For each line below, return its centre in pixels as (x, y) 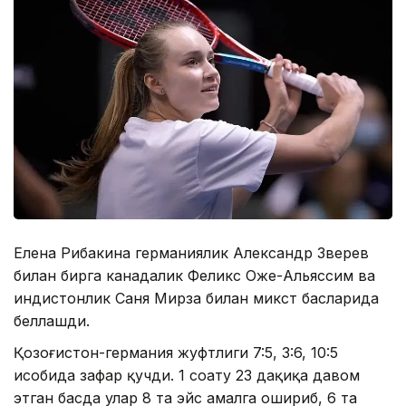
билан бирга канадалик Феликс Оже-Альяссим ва (194, 276)
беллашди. (52, 321)
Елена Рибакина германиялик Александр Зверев (191, 253)
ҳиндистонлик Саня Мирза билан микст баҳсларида (196, 299)
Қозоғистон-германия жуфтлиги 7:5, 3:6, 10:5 (176, 353)
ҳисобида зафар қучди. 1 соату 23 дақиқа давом (187, 376)
